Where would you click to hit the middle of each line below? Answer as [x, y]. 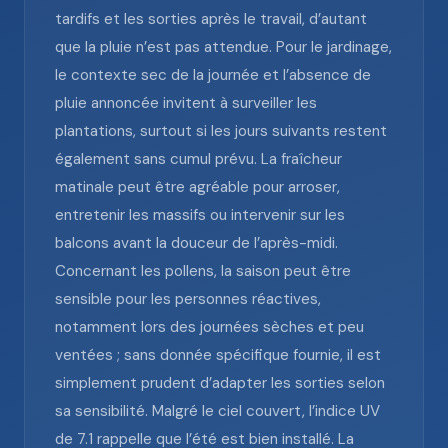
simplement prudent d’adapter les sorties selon [220, 383]
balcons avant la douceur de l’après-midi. [196, 243]
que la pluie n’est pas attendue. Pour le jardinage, [223, 47]
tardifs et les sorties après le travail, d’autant [211, 19]
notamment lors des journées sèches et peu [209, 327]
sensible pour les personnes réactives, [188, 299]
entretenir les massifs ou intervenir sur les [200, 215]
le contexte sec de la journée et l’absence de [213, 75]
